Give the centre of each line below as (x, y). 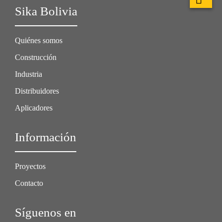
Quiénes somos (39, 41)
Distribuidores (37, 91)
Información (46, 137)
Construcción (36, 57)
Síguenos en (46, 213)
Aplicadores (34, 108)
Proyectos (30, 166)
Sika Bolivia (46, 11)
